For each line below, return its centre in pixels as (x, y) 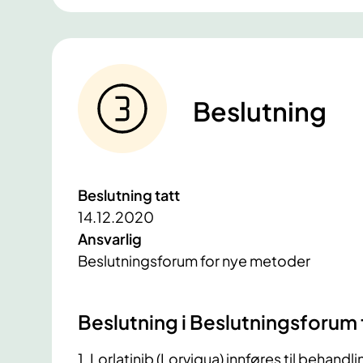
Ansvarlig (110, 239)
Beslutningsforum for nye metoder (194, 261)
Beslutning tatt (129, 195)
